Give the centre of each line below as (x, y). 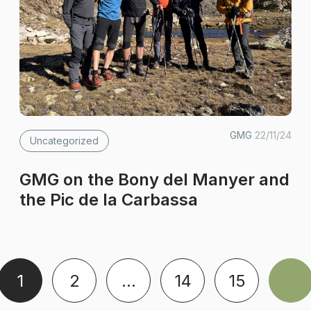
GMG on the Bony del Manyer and (155, 179)
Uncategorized (65, 141)
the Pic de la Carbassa (109, 200)
